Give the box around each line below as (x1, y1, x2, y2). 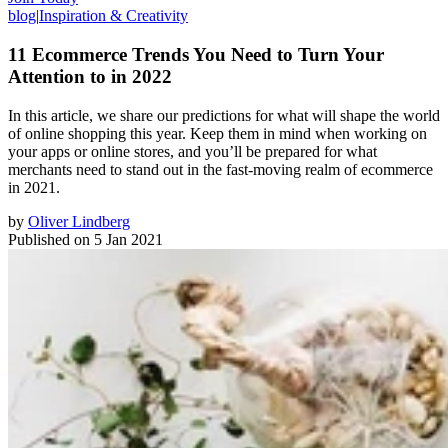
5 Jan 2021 (94, 230, 163, 248)
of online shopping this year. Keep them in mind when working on (8, 124, 427, 142)
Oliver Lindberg (28, 212, 130, 230)
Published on (8, 230, 90, 248)
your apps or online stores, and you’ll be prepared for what (8, 142, 377, 160)
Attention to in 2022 (8, 65, 172, 87)
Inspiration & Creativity (39, 7, 188, 25)
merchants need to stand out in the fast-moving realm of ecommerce (8, 160, 433, 178)
